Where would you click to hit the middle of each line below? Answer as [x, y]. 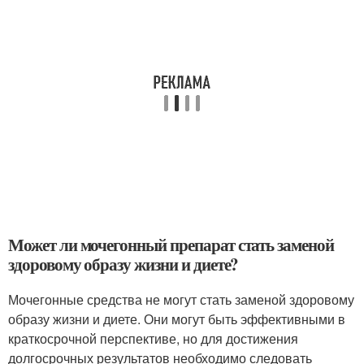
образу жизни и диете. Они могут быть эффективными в [177, 319]
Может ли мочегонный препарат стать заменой [171, 245]
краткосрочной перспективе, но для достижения [153, 338]
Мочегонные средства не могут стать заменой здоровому [181, 299]
